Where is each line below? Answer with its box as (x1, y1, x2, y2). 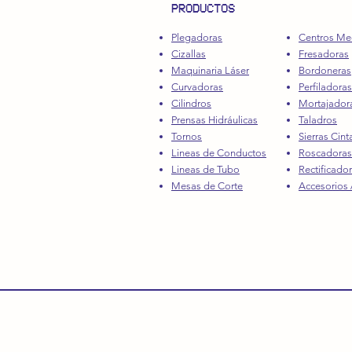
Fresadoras (299, 48, 349, 60)
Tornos (171, 130, 202, 142)
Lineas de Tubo (171, 163, 240, 175)
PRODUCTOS (171, 2, 235, 15)
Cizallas (171, 48, 206, 60)
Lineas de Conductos (171, 147, 266, 159)
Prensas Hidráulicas (171, 114, 258, 126)
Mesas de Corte (171, 180, 243, 192)
